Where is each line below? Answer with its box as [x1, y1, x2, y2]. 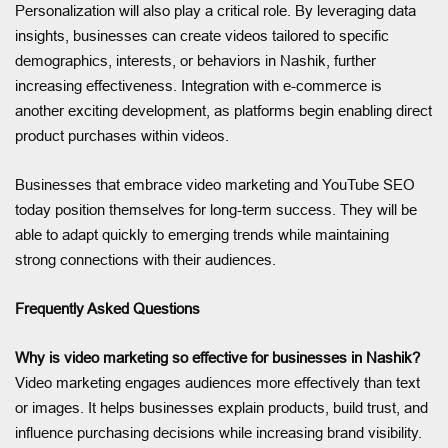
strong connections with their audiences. [15, 250, 276, 268]
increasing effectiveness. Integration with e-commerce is [15, 76, 382, 94]
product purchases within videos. [15, 126, 229, 144]
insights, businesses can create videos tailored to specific [15, 26, 389, 44]
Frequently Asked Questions [15, 299, 200, 317]
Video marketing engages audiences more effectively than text [15, 373, 420, 391]
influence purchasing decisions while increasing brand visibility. [15, 423, 422, 441]
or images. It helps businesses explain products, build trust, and [15, 398, 428, 416]
